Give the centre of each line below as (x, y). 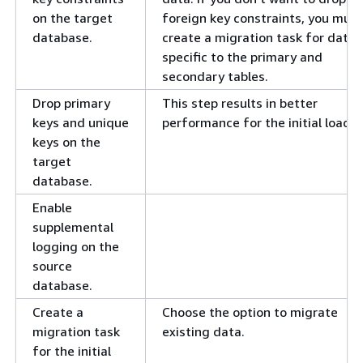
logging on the (76, 247)
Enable (52, 208)
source (52, 266)
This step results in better (240, 103)
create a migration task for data (259, 38)
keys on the (66, 142)
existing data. (203, 332)
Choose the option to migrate (250, 312)
